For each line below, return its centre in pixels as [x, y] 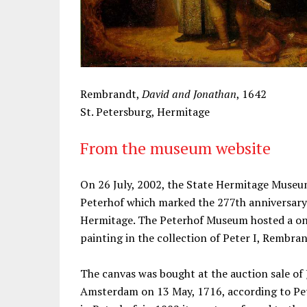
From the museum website [175, 148]
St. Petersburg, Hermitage [145, 111]
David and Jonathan [189, 94]
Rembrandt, [111, 94]
